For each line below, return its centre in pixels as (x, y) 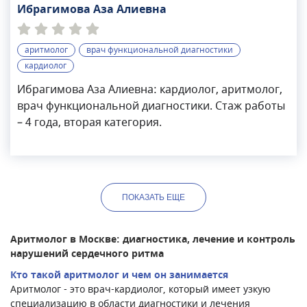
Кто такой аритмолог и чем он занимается (119, 275)
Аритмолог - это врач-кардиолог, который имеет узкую (140, 290)
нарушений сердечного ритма (87, 254)
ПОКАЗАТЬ (143, 197)
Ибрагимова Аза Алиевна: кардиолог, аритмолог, (150, 90)
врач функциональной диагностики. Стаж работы (151, 106)
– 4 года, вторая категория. (89, 123)
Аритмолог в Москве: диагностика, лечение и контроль (153, 240)
